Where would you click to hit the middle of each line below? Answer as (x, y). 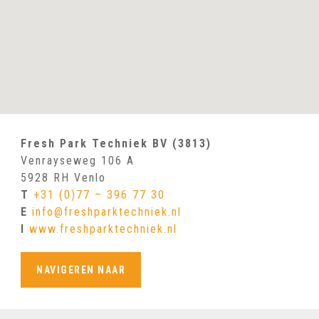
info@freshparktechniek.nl (107, 211)
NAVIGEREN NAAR (81, 270)
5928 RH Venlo (63, 177)
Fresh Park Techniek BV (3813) (116, 143)
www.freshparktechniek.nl (103, 229)
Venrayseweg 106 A (78, 160)
